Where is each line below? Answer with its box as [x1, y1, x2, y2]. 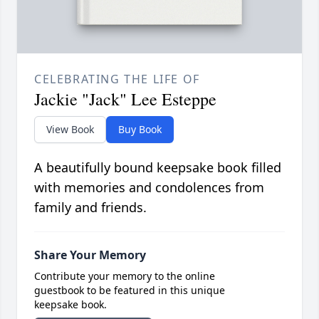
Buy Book [118, 122, 162, 137]
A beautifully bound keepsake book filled [34, 159, 281, 177]
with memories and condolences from [34, 179, 264, 197]
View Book [46, 122, 94, 137]
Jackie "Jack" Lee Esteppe [34, 88, 216, 111]
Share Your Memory [34, 247, 146, 263]
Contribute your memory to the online [34, 269, 215, 283]
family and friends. [34, 199, 147, 216]
